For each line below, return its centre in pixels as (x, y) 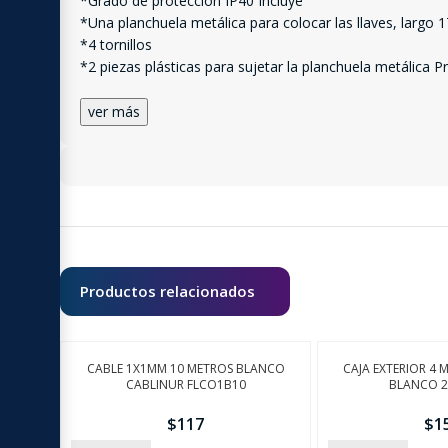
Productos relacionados (167, 290)
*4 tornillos (116, 44)
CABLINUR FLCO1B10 (185, 384)
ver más (114, 111)
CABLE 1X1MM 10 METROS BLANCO (185, 368)
